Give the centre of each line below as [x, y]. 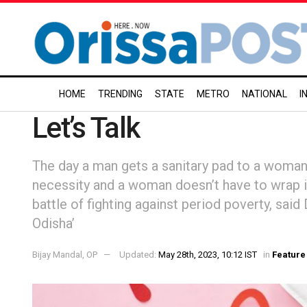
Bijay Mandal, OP [65, 254]
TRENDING [120, 94]
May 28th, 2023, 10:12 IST [208, 254]
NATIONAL [265, 94]
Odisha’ [53, 223]
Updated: [139, 254]
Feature [289, 254]
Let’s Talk [86, 128]
